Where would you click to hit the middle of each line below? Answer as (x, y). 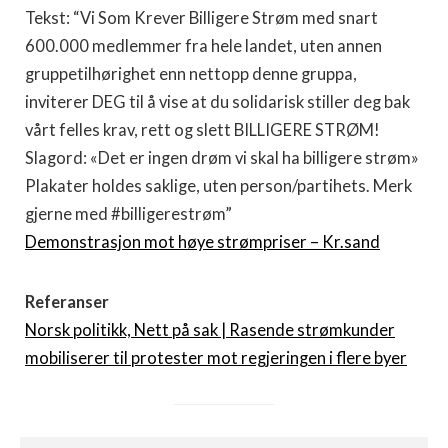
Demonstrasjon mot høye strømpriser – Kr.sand (202, 241)
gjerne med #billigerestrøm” (128, 213)
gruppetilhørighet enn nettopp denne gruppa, (191, 73)
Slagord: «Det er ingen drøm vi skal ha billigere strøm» (222, 157)
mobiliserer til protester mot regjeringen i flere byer (216, 357)
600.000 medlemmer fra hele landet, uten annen (203, 45)
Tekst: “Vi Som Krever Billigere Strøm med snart (201, 17)
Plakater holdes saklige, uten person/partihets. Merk (218, 185)
